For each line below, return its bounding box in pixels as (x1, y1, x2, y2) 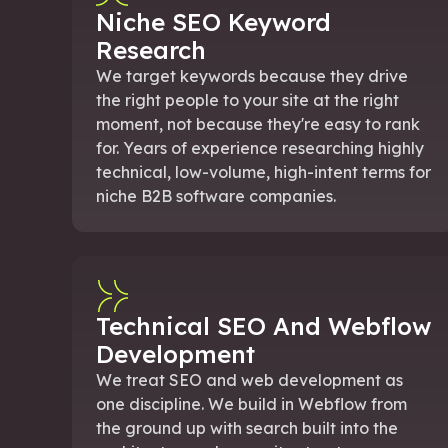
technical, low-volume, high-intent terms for (96, 161, 431, 182)
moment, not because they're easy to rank (96, 113, 420, 134)
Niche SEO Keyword (96, 6, 331, 37)
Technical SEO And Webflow (96, 310, 431, 341)
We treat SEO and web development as (96, 369, 403, 390)
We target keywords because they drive (96, 65, 408, 86)
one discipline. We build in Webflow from (96, 393, 407, 414)
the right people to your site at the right (96, 89, 399, 110)
